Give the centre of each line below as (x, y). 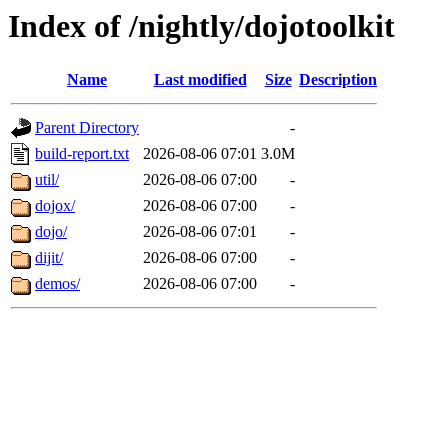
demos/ (57, 284)
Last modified (200, 80)
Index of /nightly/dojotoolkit (201, 26)
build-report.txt (82, 154)
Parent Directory (87, 128)
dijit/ (49, 258)
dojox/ (55, 206)
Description (338, 80)
